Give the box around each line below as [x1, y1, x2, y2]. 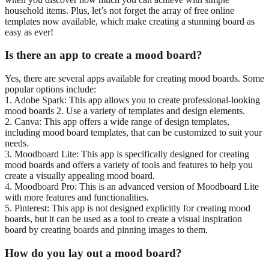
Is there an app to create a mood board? [5, 49, 202, 62]
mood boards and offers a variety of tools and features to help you [5, 160, 253, 171]
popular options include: [5, 84, 96, 95]
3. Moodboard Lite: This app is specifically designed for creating [5, 149, 249, 160]
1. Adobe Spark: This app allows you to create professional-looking [5, 95, 260, 106]
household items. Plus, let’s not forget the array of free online [5, 5, 234, 16]
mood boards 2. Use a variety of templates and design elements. [5, 106, 245, 116]
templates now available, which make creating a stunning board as [5, 16, 255, 26]
